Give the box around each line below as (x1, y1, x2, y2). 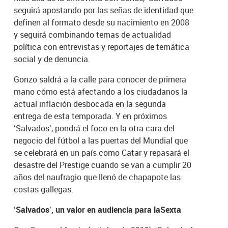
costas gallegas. (14, 183, 74, 195)
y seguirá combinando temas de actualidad (14, 28, 172, 40)
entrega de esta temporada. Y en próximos (14, 110, 167, 122)
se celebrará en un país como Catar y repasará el (14, 147, 190, 158)
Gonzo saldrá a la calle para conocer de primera (14, 73, 187, 85)
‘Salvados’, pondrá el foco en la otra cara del (14, 122, 175, 134)
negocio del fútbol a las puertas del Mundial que (14, 134, 188, 146)
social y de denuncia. (14, 53, 91, 65)
